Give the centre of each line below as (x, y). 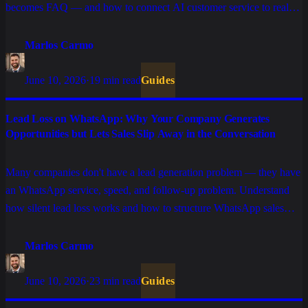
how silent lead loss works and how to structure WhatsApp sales (145, 208)
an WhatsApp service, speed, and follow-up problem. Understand (147, 190)
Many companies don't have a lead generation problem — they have (153, 173)
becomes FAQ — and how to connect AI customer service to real (147, 8)
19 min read (115, 80)
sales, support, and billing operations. (86, 25)
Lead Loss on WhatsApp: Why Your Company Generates (138, 119)
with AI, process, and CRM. (67, 226)
